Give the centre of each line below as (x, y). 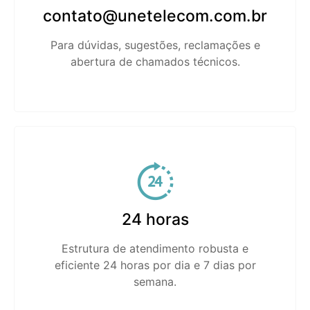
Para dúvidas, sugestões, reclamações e (155, 45)
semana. (155, 282)
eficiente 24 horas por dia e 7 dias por (155, 265)
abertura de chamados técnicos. (155, 62)
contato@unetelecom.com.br (155, 16)
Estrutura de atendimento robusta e (155, 249)
